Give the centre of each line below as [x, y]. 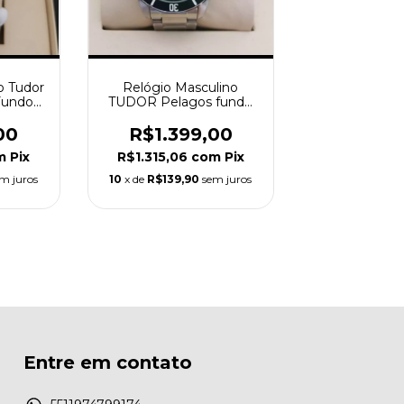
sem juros [227, 179]
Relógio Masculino [181, 87]
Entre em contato [108, 362]
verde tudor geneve [181, 116]
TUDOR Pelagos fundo [181, 101]
